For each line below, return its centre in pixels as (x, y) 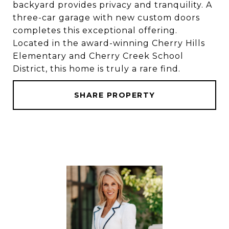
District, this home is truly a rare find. (97, 69)
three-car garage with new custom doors (106, 18)
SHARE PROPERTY (114, 95)
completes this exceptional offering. (95, 30)
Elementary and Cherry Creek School (98, 56)
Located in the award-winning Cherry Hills (109, 43)
